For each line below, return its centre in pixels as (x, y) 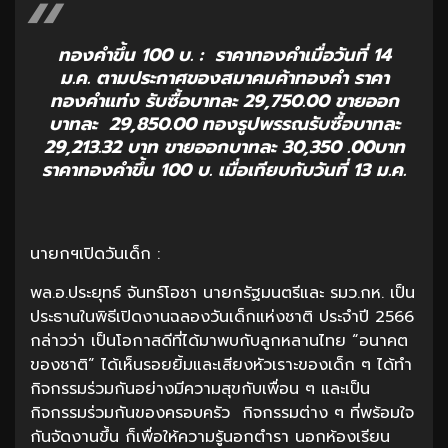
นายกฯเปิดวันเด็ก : (95, 253)
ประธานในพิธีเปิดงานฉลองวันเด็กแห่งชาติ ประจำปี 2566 (222, 316)
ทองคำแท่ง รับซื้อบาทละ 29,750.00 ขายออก (224, 100)
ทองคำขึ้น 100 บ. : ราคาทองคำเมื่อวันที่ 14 (224, 54)
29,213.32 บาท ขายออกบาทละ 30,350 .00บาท (224, 146)
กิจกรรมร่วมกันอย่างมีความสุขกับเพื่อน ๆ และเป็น (200, 388)
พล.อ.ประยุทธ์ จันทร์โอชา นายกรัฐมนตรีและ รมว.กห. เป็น (222, 292)
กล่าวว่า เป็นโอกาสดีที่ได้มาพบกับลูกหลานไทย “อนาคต (219, 340)
